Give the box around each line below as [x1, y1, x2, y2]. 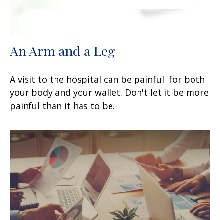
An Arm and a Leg [10, 41, 115, 59]
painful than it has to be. [10, 99, 115, 111]
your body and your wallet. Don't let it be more [10, 86, 209, 98]
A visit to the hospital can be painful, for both [10, 73, 205, 85]
